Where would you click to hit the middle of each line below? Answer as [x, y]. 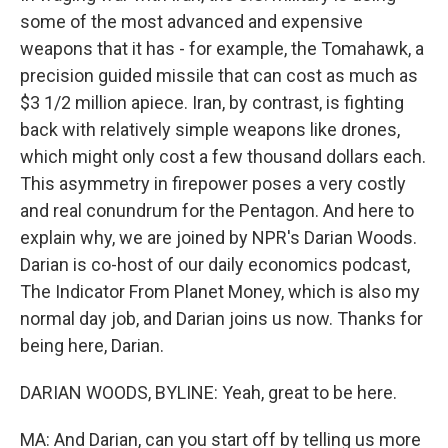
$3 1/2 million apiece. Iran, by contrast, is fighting [212, 102]
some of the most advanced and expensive [191, 21]
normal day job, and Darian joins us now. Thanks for [221, 318]
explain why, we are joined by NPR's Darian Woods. [218, 237]
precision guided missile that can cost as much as [219, 75]
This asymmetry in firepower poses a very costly [213, 183]
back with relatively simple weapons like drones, [210, 129]
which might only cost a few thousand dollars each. [223, 156]
